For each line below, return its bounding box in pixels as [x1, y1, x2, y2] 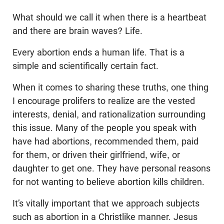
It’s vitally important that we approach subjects [12, 198, 199, 209]
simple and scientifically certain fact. [12, 60, 158, 71]
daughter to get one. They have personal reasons [12, 163, 210, 174]
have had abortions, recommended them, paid [12, 136, 198, 147]
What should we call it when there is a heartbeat [12, 12, 206, 23]
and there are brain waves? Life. [12, 25, 142, 36]
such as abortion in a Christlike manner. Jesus [12, 211, 197, 222]
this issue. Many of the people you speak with [12, 122, 196, 133]
